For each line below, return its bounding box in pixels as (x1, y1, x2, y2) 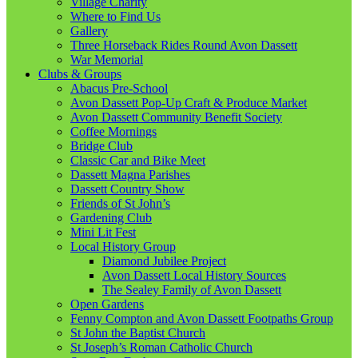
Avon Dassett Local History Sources (102, 268, 286, 282)
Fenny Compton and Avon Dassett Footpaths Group (70, 311, 333, 325)
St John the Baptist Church (70, 325, 205, 340)
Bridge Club (70, 138, 133, 153)
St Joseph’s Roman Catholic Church (70, 340, 253, 354)
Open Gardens (70, 296, 144, 311)
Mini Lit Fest (70, 225, 136, 239)
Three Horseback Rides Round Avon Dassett (70, 38, 297, 52)
